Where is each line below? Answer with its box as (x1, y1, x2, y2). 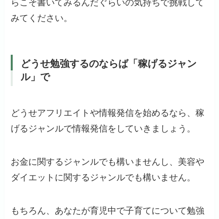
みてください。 (11, 13, 73, 23)
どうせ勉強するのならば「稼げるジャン (21, 58, 197, 69)
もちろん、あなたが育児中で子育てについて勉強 (11, 206, 205, 216)
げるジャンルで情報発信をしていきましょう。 (11, 124, 196, 134)
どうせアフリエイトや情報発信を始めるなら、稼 (11, 108, 205, 118)
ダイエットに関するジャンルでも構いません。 (11, 173, 196, 183)
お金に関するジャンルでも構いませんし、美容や (11, 157, 205, 167)
